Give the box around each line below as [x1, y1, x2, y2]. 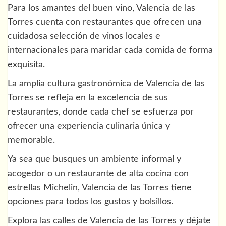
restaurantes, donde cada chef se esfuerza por [8, 107, 194, 117]
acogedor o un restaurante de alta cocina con [8, 169, 189, 179]
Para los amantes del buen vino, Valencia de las [8, 4, 195, 13]
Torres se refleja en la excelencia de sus [8, 93, 168, 103]
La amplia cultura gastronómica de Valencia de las [8, 79, 205, 89]
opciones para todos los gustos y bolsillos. [8, 197, 173, 207]
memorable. [8, 136, 55, 145]
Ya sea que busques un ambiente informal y [8, 155, 181, 164]
